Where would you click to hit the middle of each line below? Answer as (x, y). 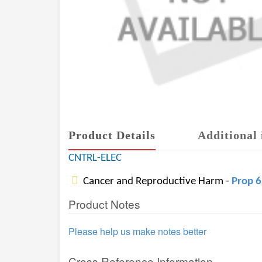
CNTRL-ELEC (95, 158)
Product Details (112, 135)
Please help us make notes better (137, 231)
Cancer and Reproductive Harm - (156, 182)
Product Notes (104, 204)
